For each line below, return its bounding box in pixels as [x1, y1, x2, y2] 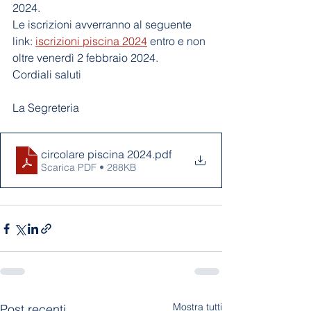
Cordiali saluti [12, 67, 81, 82]
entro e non [147, 34, 208, 49]
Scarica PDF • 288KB [41, 161, 136, 174]
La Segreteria [12, 101, 79, 115]
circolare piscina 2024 [41, 147, 152, 162]
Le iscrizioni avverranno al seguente [12, 17, 194, 32]
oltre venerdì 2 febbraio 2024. [12, 51, 161, 65]
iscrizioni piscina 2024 [35, 34, 147, 49]
